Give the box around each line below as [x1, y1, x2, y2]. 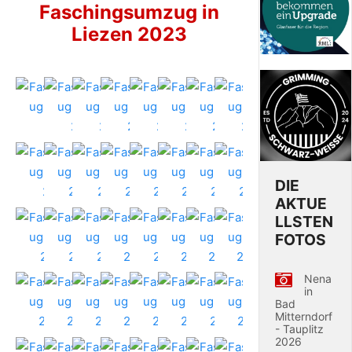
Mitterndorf [275, 310, 333, 323]
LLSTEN [275, 212, 334, 231]
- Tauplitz [275, 322, 324, 335]
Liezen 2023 [71, 22, 188, 46]
